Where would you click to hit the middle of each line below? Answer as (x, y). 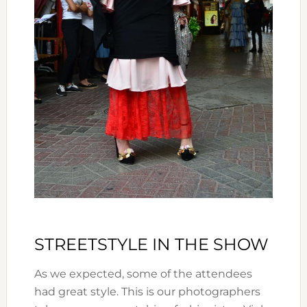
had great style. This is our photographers (147, 291)
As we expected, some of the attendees (143, 273)
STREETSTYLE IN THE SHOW (151, 244)
